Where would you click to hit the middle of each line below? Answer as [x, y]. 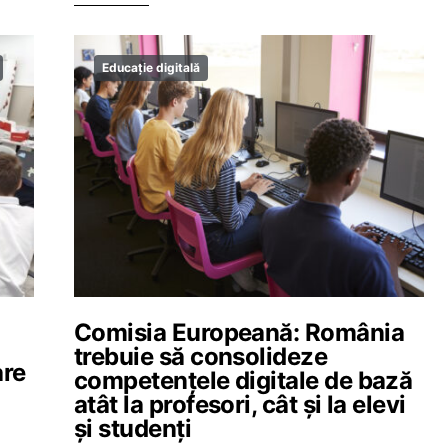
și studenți [133, 428]
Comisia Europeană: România [239, 332]
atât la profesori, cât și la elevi [240, 404]
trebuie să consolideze [201, 356]
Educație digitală [151, 67]
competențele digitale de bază [243, 380]
